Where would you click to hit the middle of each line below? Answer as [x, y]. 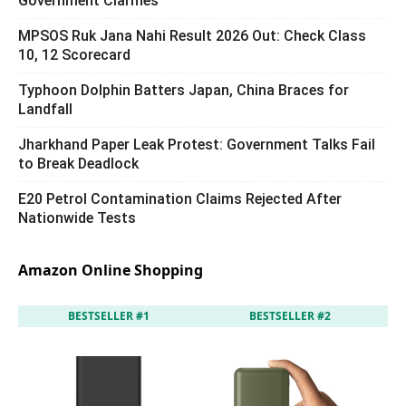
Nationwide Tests [77, 217]
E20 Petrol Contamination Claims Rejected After [180, 198]
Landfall [45, 109]
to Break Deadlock [78, 163]
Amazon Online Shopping [111, 270]
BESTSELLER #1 [109, 315]
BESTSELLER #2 [290, 315]
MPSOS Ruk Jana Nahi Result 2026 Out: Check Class [192, 35]
